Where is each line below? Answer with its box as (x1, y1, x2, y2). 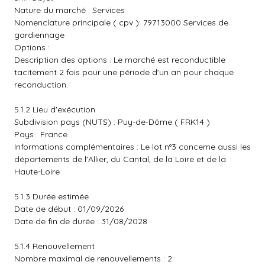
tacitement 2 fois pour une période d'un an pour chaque (14, 67, 234, 77)
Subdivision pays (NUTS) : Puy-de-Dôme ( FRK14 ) (14, 117, 210, 127)
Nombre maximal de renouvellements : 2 (14, 253, 172, 264)
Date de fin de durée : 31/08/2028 (14, 216, 147, 227)
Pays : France (14, 129, 67, 140)
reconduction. (14, 79, 68, 90)
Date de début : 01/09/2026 (14, 203, 124, 214)
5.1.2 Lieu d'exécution (14, 104, 95, 115)
